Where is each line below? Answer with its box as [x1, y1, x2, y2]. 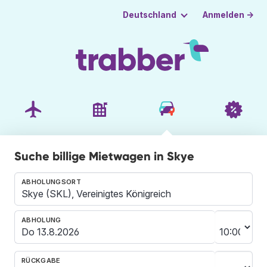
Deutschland [122, 10, 176, 20]
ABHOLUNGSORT [21, 177, 81, 186]
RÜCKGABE [21, 256, 61, 265]
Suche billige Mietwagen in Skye [14, 148, 194, 163]
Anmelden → [203, 10, 254, 20]
